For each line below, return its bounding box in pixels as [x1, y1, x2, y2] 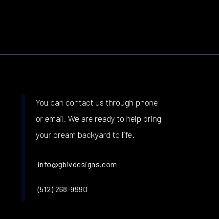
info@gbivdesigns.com [37, 159, 117, 169]
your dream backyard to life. [36, 129, 134, 139]
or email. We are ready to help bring [36, 113, 161, 123]
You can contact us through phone [36, 97, 158, 107]
